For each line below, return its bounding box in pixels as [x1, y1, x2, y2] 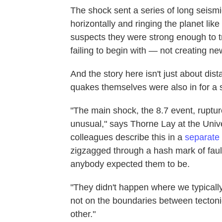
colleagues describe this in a [70, 132, 185, 142]
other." [70, 209, 96, 219]
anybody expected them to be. [70, 159, 190, 169]
